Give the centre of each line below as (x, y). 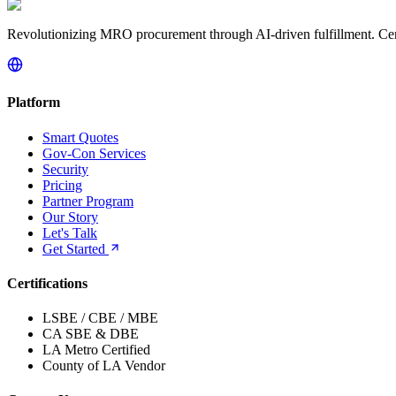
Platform (34, 103)
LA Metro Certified (96, 350)
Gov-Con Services (94, 153)
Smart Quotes (80, 137)
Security (65, 169)
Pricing (62, 185)
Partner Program (88, 201)
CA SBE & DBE (91, 334)
